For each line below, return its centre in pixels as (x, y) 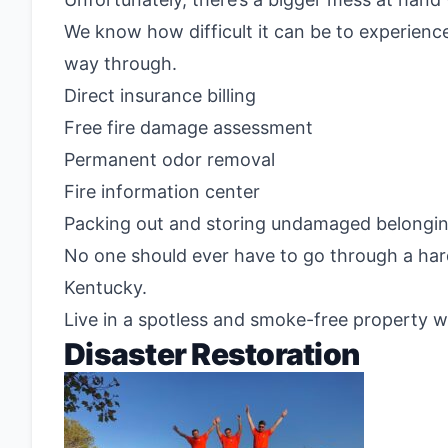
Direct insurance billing (160, 95)
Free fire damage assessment (188, 127)
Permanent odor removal (169, 159)
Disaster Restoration (211, 354)
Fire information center (162, 191)
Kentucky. (105, 287)
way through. (120, 63)
